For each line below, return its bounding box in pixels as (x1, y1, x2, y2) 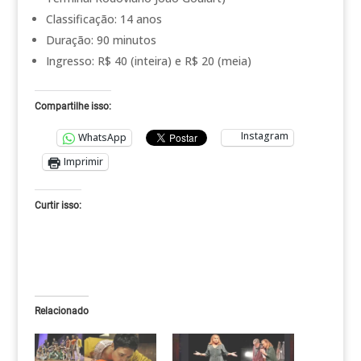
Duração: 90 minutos (45, 31, 156, 48)
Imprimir (63, 155, 103, 169)
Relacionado (34, 305, 89, 317)
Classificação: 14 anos (45, 10, 162, 27)
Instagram (240, 128, 288, 143)
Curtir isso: (34, 199, 81, 211)
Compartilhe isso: (34, 100, 111, 112)
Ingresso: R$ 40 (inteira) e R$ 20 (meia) (45, 52, 251, 68)
